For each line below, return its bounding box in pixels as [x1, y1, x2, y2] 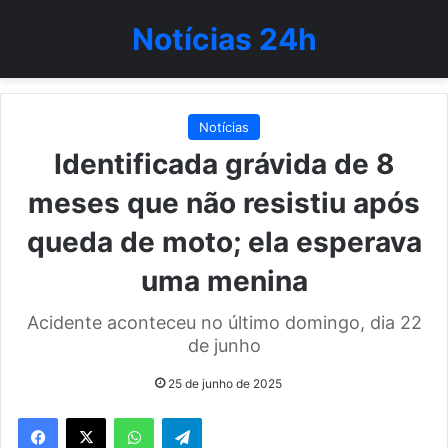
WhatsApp [153, 409, 217, 425]
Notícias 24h [131, 21, 317, 57]
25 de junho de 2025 [167, 376, 282, 391]
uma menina [140, 264, 308, 298]
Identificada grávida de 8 [53, 147, 395, 181]
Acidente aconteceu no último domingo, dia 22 [26, 312, 422, 333]
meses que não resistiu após [28, 186, 420, 220]
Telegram [201, 409, 258, 425]
